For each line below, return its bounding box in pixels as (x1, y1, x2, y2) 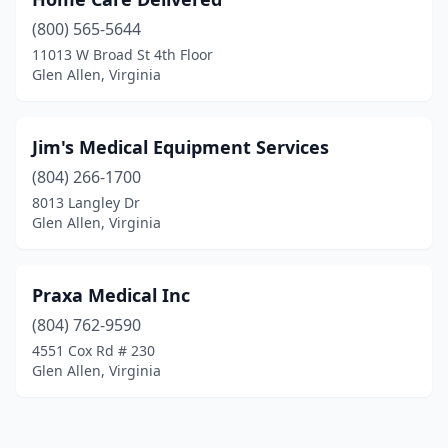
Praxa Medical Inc (32, 283, 190, 307)
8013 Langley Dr (32, 193, 140, 212)
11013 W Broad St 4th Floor (32, 45, 213, 64)
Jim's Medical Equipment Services (32, 135, 329, 159)
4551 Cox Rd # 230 (32, 341, 155, 360)
